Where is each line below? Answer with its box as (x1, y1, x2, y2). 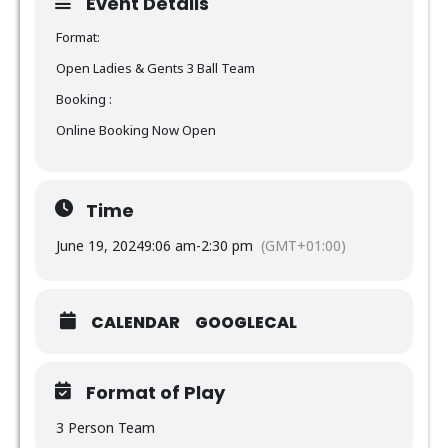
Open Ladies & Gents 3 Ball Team (56, 58, 255, 77)
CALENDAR (91, 310, 180, 334)
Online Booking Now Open (56, 120, 216, 139)
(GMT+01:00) (261, 235, 346, 255)
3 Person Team (56, 417, 155, 437)
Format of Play (86, 379, 225, 405)
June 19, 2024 (56, 235, 144, 255)
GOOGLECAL (195, 310, 297, 334)
